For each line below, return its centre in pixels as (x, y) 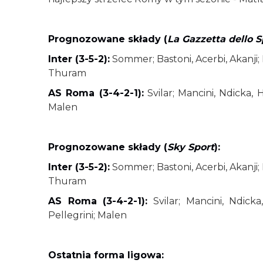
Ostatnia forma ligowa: (106, 255)
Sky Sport (191, 147)
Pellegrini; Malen (87, 215)
